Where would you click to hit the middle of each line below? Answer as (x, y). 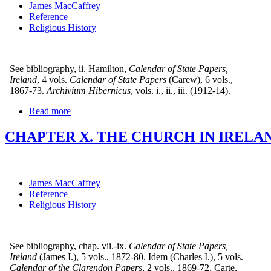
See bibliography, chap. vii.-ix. (66, 246)
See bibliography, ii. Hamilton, (66, 68)
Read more (50, 111)
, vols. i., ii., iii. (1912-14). (181, 90)
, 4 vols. (52, 79)
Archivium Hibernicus (89, 90)
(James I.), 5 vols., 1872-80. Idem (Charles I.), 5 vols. (141, 256)
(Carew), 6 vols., (201, 79)
